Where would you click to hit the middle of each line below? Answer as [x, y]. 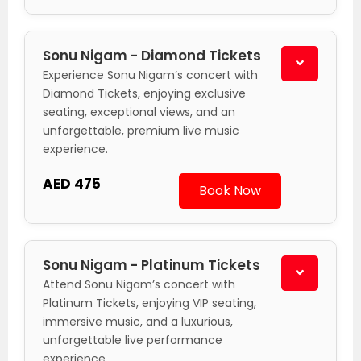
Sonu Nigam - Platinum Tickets [151, 266]
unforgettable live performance [133, 340]
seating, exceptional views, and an [139, 112]
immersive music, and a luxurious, [138, 322]
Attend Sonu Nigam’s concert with [139, 285]
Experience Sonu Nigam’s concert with [150, 75]
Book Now [230, 191]
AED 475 [72, 183]
